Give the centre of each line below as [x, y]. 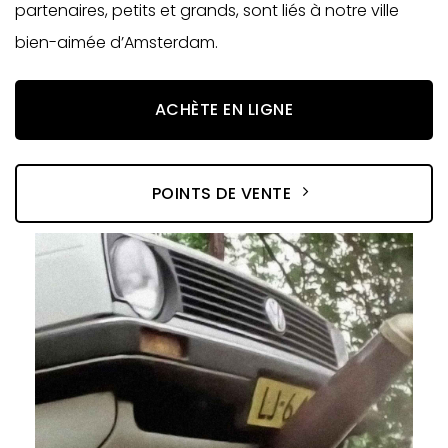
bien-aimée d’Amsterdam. [116, 42]
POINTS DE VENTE [221, 193]
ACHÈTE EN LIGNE [224, 109]
